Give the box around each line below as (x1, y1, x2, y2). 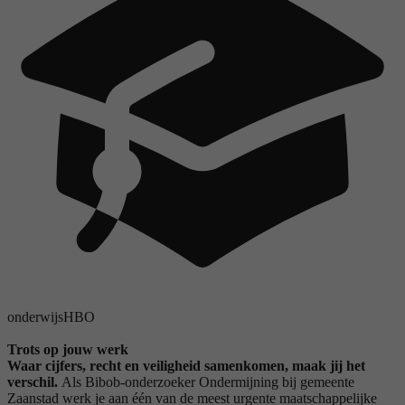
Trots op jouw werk (7, 341, 128, 357)
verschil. (7, 373, 61, 390)
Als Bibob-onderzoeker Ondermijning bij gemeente (61, 373, 354, 390)
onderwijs (7, 308, 63, 325)
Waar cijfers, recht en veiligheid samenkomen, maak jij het (7, 357, 365, 373)
